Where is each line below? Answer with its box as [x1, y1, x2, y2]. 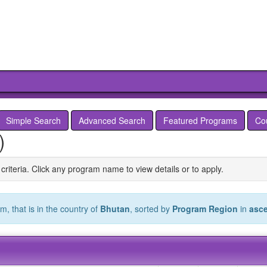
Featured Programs [163, 114, 237, 126]
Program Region [172, 203, 238, 215]
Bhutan [100, 203, 130, 215]
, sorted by [130, 203, 172, 215]
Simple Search [6, 114, 61, 126]
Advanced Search [79, 114, 145, 126]
